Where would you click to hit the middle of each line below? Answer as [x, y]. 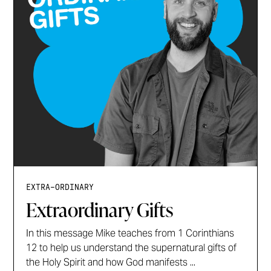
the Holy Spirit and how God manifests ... [111, 262]
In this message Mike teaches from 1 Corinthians [130, 233]
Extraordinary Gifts [100, 209]
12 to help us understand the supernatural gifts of [132, 247]
